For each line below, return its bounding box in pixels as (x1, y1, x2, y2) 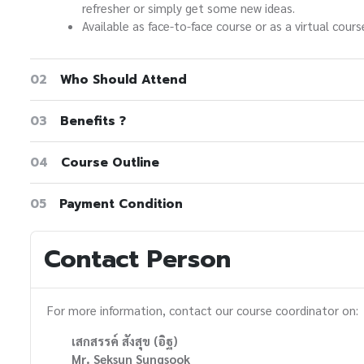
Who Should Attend (60, 71, 187, 89)
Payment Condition (59, 195, 183, 214)
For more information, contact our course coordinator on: (47, 302, 358, 318)
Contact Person (44, 240, 231, 279)
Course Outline (61, 154, 159, 172)
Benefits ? (60, 112, 126, 131)
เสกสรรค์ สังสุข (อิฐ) (71, 333, 178, 349)
